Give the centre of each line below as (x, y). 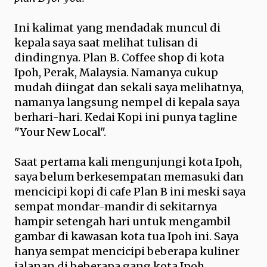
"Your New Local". (60, 132)
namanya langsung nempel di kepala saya (127, 102)
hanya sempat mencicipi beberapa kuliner (127, 251)
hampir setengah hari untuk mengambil (122, 221)
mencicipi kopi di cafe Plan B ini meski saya (130, 192)
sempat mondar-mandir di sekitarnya (116, 207)
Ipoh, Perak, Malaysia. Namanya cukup (116, 72)
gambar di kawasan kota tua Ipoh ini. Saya (126, 236)
